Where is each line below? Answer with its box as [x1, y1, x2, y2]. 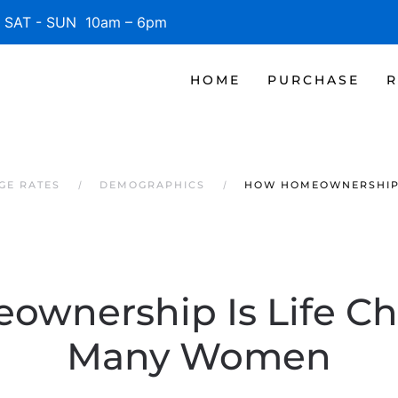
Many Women [67, 333, 331, 379]
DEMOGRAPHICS [99, 179, 205, 191]
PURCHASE [267, 71, 360, 88]
